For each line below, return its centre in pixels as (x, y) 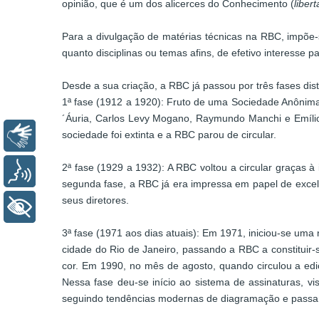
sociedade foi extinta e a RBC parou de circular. (169, 135)
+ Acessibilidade (88, 207)
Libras (62, 136)
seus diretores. (95, 200)
